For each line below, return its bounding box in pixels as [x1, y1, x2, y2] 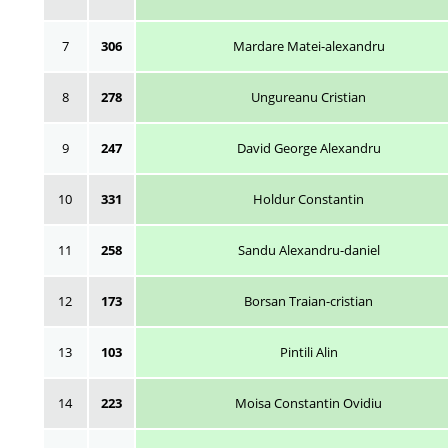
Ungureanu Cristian [251, 87, 366, 106]
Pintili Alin [279, 342, 338, 361]
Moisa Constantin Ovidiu [235, 393, 382, 412]
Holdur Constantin [253, 189, 364, 208]
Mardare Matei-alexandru [232, 36, 385, 55]
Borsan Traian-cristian [244, 291, 373, 310]
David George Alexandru [236, 138, 381, 157]
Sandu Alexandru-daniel [237, 240, 380, 259]
